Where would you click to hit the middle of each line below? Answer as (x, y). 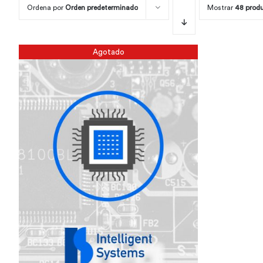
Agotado (108, 52)
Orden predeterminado (102, 8)
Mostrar (221, 8)
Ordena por (46, 8)
